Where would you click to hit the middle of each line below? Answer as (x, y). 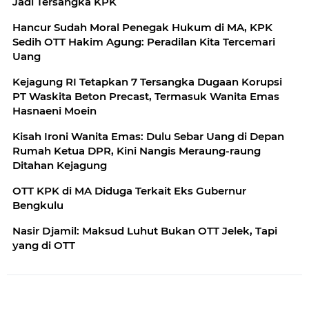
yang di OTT (44, 245)
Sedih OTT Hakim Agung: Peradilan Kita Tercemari (144, 41)
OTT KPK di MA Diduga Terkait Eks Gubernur (129, 190)
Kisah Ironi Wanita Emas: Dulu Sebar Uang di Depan (148, 136)
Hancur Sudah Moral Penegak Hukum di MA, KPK (142, 27)
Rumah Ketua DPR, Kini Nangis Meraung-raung (137, 150)
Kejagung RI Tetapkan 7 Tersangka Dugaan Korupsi (147, 81)
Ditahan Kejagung (60, 165)
